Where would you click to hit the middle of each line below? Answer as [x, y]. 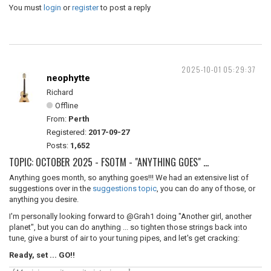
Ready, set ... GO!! [42, 255]
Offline [67, 106]
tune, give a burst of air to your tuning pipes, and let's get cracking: [124, 238]
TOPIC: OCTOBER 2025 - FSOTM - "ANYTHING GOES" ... [109, 162]
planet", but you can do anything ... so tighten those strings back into [128, 227]
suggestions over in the [51, 188]
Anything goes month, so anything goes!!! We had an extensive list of [129, 178]
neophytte [68, 78]
